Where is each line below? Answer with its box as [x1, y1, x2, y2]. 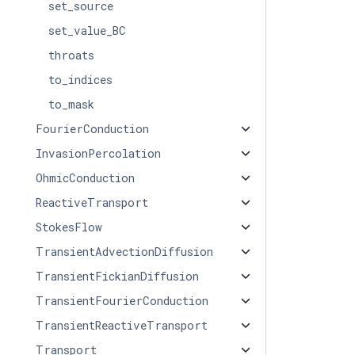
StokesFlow [35, 219, 102, 235]
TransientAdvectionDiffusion [35, 244, 213, 259]
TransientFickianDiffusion [35, 269, 199, 284]
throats [48, 48, 94, 63]
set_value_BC [48, 23, 126, 38]
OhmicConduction [35, 170, 135, 185]
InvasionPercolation [35, 146, 161, 161]
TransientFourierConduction [35, 293, 208, 308]
